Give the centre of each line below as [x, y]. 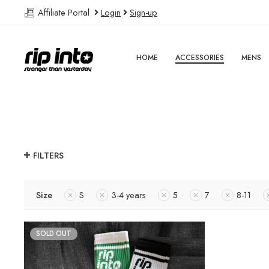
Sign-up [144, 12]
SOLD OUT [54, 234]
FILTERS [48, 156]
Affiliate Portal [65, 12]
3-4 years [128, 195]
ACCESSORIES [200, 58]
